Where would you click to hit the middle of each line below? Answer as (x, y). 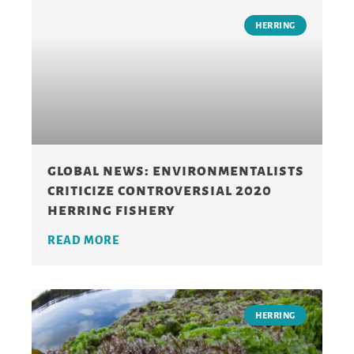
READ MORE (83, 240)
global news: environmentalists (176, 170)
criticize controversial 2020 (160, 190)
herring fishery (111, 209)
